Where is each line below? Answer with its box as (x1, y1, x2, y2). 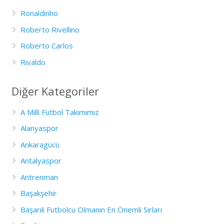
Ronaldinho (20, 8, 58, 18)
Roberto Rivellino (20, 24, 79, 34)
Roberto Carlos (20, 40, 73, 51)
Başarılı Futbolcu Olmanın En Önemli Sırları (20, 204, 162, 214)
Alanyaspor (20, 123, 58, 133)
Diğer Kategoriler (11, 83, 99, 98)
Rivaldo (20, 56, 45, 67)
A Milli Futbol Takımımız (20, 106, 99, 117)
